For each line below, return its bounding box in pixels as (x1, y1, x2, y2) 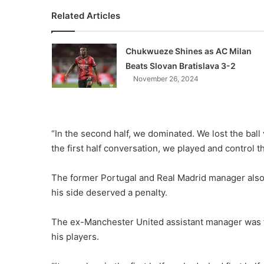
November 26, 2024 (133, 74, 199, 83)
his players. (51, 230, 99, 242)
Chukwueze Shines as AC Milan (125, 45, 252, 56)
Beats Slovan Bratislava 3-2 (125, 60, 236, 71)
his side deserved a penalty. (51, 186, 167, 198)
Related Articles (51, 9, 120, 21)
